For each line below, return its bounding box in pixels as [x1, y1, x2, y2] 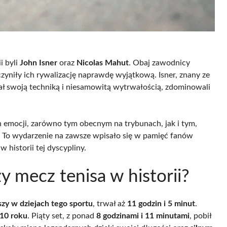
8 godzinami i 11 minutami [96, 211, 190, 220]
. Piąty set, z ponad [27, 211, 96, 220]
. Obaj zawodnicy [129, 58, 190, 67]
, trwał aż [93, 199, 127, 208]
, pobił [190, 211, 211, 220]
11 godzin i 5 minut [127, 199, 195, 208]
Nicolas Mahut [77, 58, 129, 67]
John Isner [20, 58, 57, 67]
